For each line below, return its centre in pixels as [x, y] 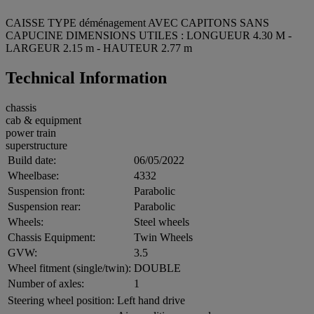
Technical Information [86, 77]
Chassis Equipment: [52, 237]
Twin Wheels [163, 237]
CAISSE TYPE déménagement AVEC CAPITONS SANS [137, 22]
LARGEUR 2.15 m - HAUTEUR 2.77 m [99, 48]
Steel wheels [162, 221]
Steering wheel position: [61, 300]
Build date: [32, 160]
